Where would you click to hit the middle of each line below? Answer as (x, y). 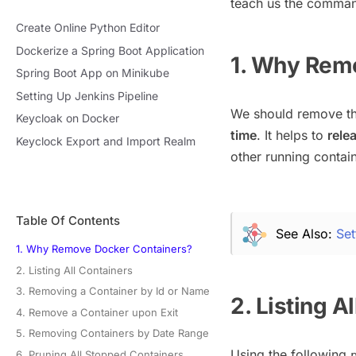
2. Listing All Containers (74, 270)
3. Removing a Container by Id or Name (113, 291)
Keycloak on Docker (68, 118)
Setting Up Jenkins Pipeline (87, 95)
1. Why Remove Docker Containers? (104, 248)
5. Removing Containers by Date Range (112, 333)
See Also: (306, 233)
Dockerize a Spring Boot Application (110, 50)
